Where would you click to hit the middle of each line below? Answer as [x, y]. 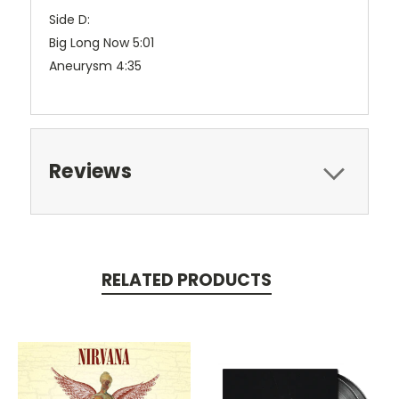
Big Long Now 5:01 [102, 43]
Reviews [90, 172]
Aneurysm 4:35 [95, 66]
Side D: [69, 20]
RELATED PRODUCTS [186, 281]
